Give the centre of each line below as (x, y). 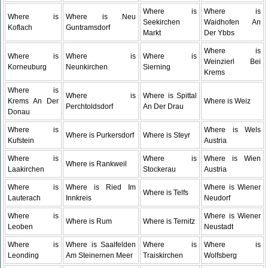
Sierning (157, 67)
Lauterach (25, 198)
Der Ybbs (220, 33)
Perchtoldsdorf (90, 106)
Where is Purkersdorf (100, 135)
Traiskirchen (163, 255)
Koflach (20, 27)
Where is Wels (233, 130)
